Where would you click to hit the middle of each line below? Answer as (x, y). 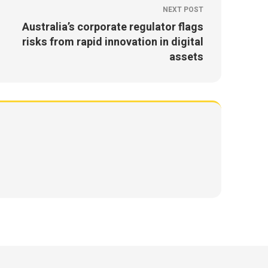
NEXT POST (183, 10)
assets (187, 57)
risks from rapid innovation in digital (113, 42)
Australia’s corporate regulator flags (113, 27)
